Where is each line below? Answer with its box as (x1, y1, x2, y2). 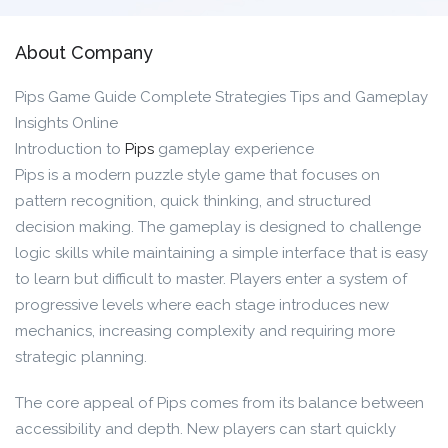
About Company (15, 42, 153, 63)
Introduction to (15, 140, 125, 158)
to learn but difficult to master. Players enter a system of (15, 270, 407, 288)
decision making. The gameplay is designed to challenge (15, 218, 421, 236)
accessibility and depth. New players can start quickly (15, 420, 396, 438)
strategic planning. (15, 348, 147, 366)
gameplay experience (154, 140, 314, 158)
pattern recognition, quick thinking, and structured (15, 192, 371, 210)
